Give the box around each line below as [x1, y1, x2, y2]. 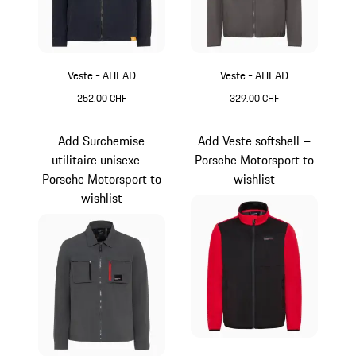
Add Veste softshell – [198, 130, 311, 150]
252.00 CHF [76, 90, 126, 106]
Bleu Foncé [100, 104, 160, 124]
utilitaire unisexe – [52, 149, 152, 169]
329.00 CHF [230, 90, 280, 106]
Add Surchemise [58, 130, 145, 150]
